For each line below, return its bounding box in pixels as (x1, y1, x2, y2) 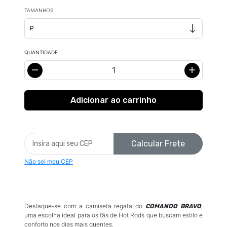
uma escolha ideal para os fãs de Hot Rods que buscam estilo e (24, 211, 203, 219)
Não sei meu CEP (24, 158, 73, 165)
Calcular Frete (131, 138, 185, 148)
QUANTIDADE (24, 49, 58, 55)
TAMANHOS (24, 7, 53, 13)
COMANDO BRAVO (145, 203, 202, 210)
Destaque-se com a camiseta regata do (24, 202, 146, 210)
